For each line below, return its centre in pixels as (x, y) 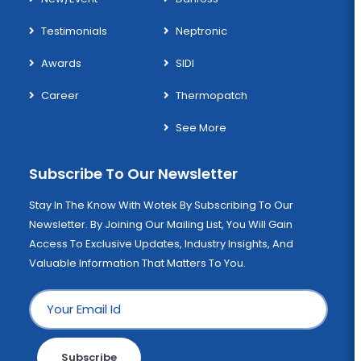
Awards (61, 63)
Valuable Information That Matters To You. (137, 263)
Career (60, 95)
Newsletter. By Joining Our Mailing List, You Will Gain (60, 224)
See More (201, 127)
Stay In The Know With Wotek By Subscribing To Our (161, 205)
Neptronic (201, 31)
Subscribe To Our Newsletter (133, 173)
